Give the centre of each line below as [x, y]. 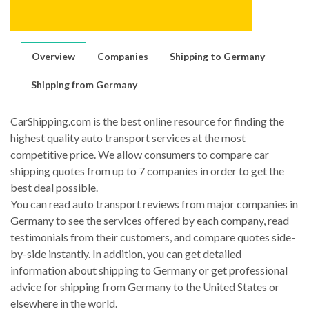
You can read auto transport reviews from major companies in [154, 204]
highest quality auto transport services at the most [128, 138]
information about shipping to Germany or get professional [149, 270]
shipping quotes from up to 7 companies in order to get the [147, 171]
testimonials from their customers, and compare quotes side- [153, 237]
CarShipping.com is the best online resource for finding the [147, 121]
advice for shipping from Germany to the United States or [145, 287]
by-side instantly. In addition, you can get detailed [126, 253]
